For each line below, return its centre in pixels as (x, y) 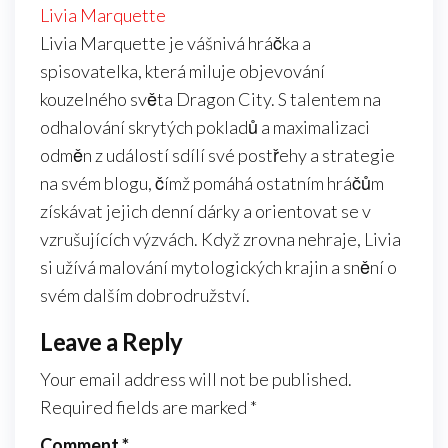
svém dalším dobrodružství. (145, 294)
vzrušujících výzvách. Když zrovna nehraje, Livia (220, 238)
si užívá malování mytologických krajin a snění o (218, 266)
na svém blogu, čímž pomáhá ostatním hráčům (212, 182)
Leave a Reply (111, 341)
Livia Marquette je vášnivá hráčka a (175, 42)
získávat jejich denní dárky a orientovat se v (205, 210)
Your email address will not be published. (196, 378)
